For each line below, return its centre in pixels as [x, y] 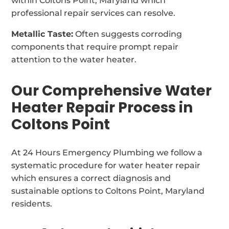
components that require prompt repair [95, 47]
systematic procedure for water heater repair [106, 165]
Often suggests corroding [128, 34]
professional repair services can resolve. [94, 13]
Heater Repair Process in [102, 107]
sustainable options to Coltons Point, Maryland [108, 191]
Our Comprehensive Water [112, 90]
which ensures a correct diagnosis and [91, 178]
